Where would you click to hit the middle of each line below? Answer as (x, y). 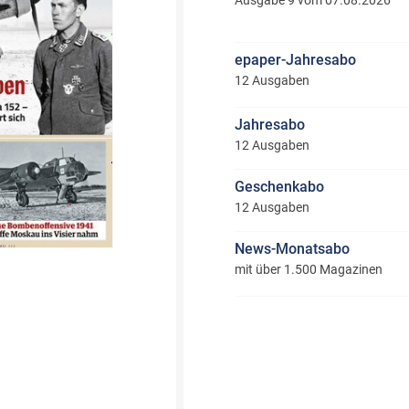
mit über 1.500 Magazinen (308, 269)
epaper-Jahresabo (295, 60)
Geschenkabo (279, 187)
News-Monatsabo (292, 249)
